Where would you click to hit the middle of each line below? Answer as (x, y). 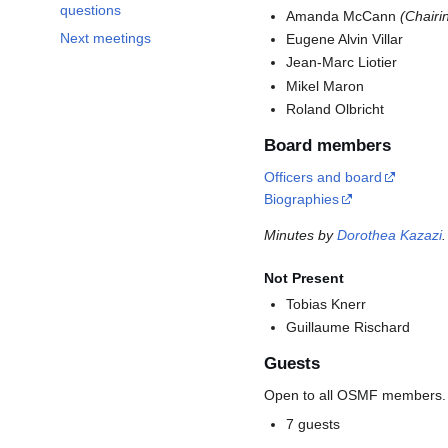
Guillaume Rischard (348, 327)
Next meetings (105, 38)
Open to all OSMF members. (355, 394)
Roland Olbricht (335, 109)
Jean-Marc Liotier (342, 62)
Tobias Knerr (326, 303)
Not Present (304, 277)
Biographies (301, 198)
